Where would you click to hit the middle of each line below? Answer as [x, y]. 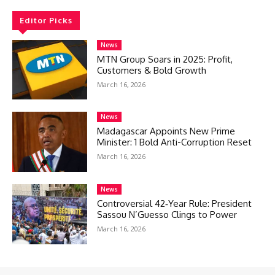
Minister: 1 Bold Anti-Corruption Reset [175, 142]
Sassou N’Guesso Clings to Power [167, 215]
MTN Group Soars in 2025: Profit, [165, 59]
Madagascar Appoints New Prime [166, 131]
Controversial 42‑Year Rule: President [175, 204]
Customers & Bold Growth [152, 70]
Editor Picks [46, 20]
